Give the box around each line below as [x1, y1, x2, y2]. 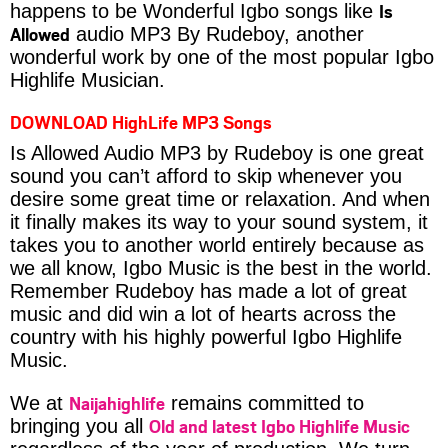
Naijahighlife [69, 390, 165, 415]
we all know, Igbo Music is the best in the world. [10, 256, 432, 279]
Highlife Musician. [10, 68, 165, 91]
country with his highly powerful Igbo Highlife [10, 325, 402, 348]
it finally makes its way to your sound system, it [10, 210, 428, 233]
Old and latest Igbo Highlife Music [149, 413, 410, 438]
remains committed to [165, 391, 364, 414]
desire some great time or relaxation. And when [10, 187, 430, 210]
